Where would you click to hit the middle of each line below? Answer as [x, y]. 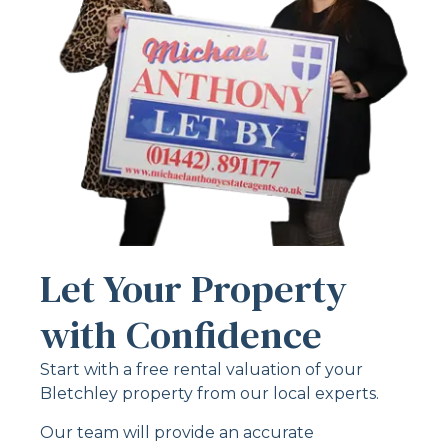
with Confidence [181, 335]
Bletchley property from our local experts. [209, 394]
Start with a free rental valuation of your [201, 370]
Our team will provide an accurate [177, 432]
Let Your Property [193, 289]
